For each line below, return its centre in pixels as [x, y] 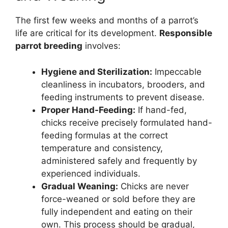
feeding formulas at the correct [105, 135]
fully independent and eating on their [117, 211]
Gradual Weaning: [80, 186]
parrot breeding [49, 46]
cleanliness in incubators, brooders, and [123, 84]
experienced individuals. [91, 173]
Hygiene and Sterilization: [97, 72]
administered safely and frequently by [119, 161]
